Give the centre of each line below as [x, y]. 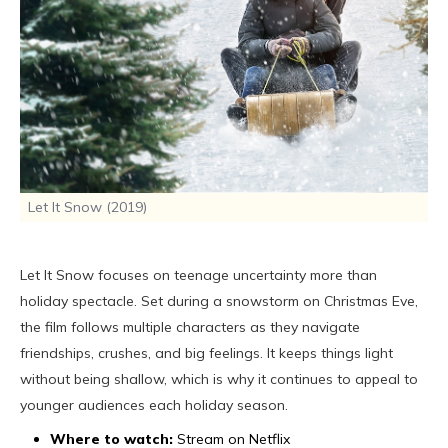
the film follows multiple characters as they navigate [190, 327]
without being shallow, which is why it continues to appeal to [219, 379]
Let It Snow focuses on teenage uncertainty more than [198, 275]
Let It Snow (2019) [87, 207]
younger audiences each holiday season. [154, 405]
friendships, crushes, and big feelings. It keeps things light [206, 353]
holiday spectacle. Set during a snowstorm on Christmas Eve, [219, 301]
